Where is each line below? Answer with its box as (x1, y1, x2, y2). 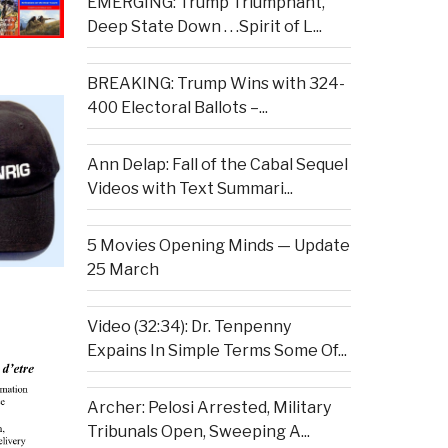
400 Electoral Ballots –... (86, 98, 268, 118)
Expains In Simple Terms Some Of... (86, 341, 347, 361)
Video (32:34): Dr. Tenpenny (86, 317, 291, 337)
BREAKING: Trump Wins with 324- (86, 74, 345, 94)
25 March (86, 260, 159, 280)
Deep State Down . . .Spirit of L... (86, 17, 322, 37)
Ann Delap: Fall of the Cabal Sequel (86, 155, 348, 175)
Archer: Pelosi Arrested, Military (86, 398, 331, 418)
